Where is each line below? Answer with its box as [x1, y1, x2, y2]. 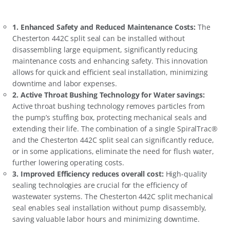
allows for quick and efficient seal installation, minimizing [12, 67, 208, 78]
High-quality [163, 169, 207, 179]
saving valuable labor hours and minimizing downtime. [12, 214, 200, 224]
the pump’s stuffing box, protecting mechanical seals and [12, 112, 207, 123]
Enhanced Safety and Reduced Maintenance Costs [20, 22, 194, 32]
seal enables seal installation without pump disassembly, [12, 203, 207, 213]
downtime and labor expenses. [12, 79, 118, 89]
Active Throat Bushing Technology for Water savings [20, 90, 203, 100]
